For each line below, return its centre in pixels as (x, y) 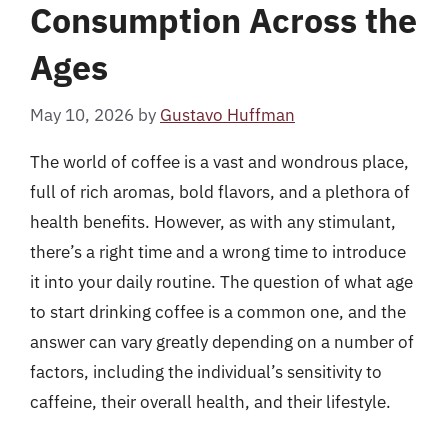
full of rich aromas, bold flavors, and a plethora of (220, 191)
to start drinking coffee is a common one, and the (218, 311)
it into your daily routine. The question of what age (221, 281)
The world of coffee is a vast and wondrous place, (219, 161)
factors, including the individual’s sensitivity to (206, 371)
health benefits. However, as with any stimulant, (213, 221)
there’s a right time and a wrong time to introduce (218, 251)
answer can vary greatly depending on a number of (222, 341)
